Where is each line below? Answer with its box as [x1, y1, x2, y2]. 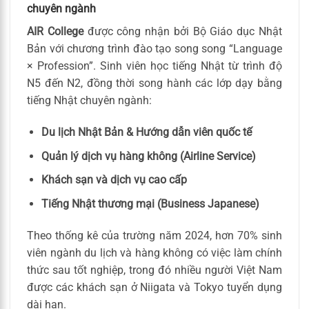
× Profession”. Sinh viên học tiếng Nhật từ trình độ [27, 59, 282, 73]
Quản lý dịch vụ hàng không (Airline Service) [41, 149, 256, 163]
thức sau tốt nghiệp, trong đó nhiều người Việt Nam [27, 263, 282, 277]
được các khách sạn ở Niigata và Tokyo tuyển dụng [27, 280, 282, 294]
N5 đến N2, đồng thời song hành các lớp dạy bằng [27, 77, 282, 90]
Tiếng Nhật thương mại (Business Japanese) [41, 197, 259, 210]
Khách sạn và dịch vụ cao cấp [41, 173, 187, 187]
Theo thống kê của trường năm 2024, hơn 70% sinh [27, 228, 282, 242]
